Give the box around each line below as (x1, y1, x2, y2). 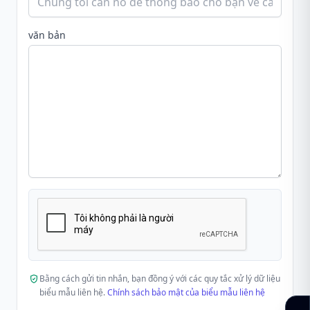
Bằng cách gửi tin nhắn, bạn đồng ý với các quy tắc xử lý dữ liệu (39, 273, 280, 284)
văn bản (28, 28, 66, 42)
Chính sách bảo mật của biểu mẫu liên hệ (107, 286, 265, 298)
